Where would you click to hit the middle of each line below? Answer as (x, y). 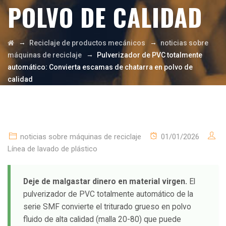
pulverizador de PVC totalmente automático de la (108, 194)
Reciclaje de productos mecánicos (87, 43)
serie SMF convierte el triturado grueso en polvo (107, 207)
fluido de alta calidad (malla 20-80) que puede (102, 219)
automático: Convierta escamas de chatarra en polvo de (100, 67)
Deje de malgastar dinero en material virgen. (105, 181)
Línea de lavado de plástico (52, 149)
